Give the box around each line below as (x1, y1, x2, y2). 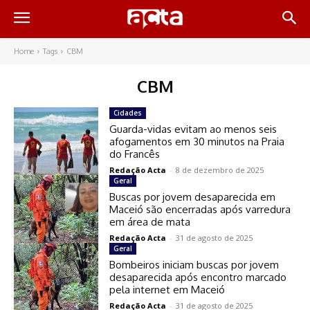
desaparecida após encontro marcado (109, 270, 287, 284)
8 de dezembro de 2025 (176, 165, 264, 175)
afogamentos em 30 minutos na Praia (109, 135, 285, 148)
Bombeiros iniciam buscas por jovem (109, 257, 280, 271)
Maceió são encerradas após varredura (109, 202, 291, 216)
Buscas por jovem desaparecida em (109, 190, 276, 203)
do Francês (109, 147, 161, 161)
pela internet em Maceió (109, 282, 226, 296)
